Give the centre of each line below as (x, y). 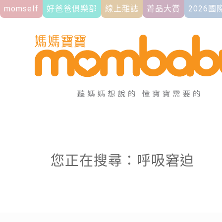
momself (21, 9)
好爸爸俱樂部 (72, 9)
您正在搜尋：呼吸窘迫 (122, 161)
